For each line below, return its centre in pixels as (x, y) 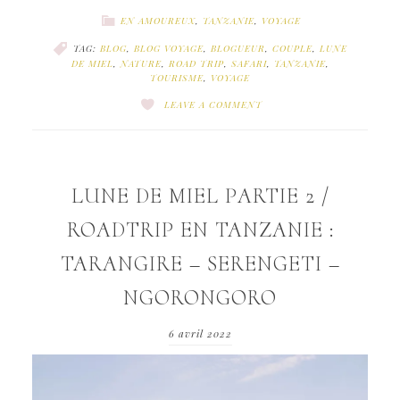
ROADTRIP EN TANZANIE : (200, 229)
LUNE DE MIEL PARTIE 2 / (200, 196)
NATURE (141, 63)
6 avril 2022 (200, 333)
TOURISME (177, 77)
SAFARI (249, 63)
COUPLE (292, 48)
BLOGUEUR (238, 48)
